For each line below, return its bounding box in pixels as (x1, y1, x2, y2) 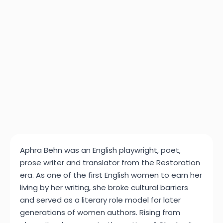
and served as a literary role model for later (20, 195, 181, 205)
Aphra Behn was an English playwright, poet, (20, 145, 181, 155)
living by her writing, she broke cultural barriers (20, 182, 188, 193)
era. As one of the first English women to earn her (20, 170, 202, 180)
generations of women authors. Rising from (20, 207, 180, 218)
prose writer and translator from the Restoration (20, 157, 200, 168)
